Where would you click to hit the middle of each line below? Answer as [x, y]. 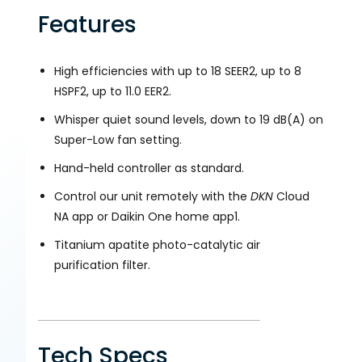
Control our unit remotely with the [152, 197]
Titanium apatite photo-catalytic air [157, 245]
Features [88, 25]
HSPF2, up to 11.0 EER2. [113, 92]
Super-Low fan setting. [118, 140]
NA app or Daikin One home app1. [147, 217]
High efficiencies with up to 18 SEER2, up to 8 [178, 72]
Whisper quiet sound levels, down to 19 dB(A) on [189, 120]
